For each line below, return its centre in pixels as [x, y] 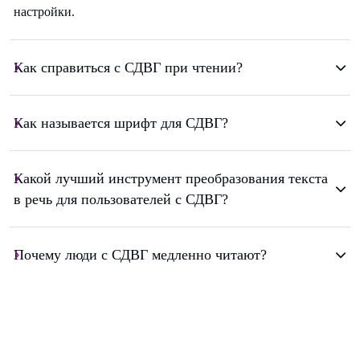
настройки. [44, 12]
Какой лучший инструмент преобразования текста [171, 179]
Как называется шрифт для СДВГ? [121, 123]
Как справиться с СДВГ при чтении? [128, 68]
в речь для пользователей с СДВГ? [121, 200]
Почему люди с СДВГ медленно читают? [140, 255]
